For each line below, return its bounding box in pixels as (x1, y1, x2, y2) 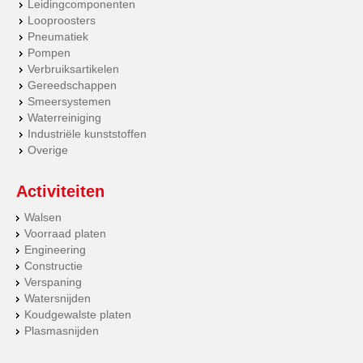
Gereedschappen (28, 79, 117, 92)
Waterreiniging (28, 111, 102, 125)
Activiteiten (16, 182, 105, 201)
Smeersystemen (28, 95, 112, 109)
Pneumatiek (28, 30, 89, 44)
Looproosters (28, 14, 96, 28)
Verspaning (24, 275, 82, 289)
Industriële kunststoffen (28, 127, 147, 141)
